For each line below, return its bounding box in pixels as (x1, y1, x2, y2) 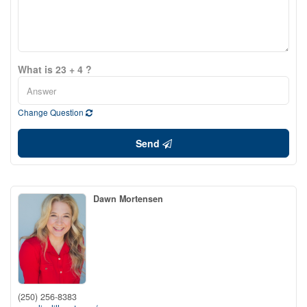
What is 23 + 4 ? (18, 62, 92, 76)
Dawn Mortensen (93, 193, 163, 205)
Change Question (18, 106, 86, 118)
